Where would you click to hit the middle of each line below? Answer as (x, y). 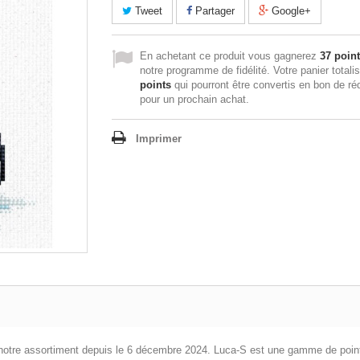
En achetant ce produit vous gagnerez (230, 56)
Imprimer (159, 139)
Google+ (290, 11)
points (155, 85)
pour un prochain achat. (194, 100)
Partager (213, 11)
